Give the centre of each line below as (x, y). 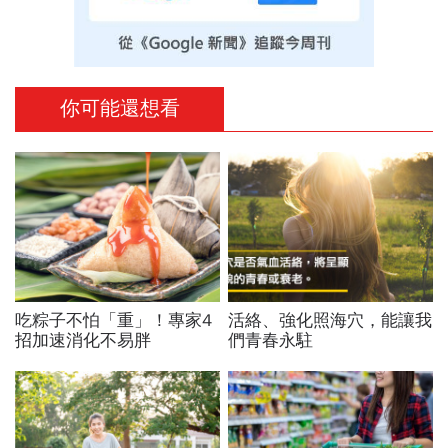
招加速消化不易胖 (83, 341)
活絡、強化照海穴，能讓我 (330, 321)
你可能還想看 (119, 108)
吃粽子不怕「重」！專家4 (113, 321)
